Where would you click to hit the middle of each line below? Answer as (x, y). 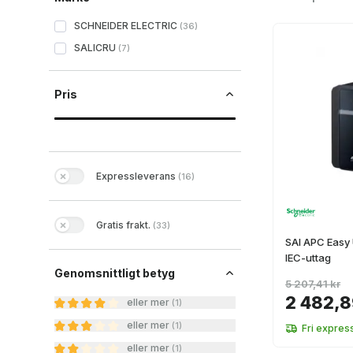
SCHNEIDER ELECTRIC (126, 26)
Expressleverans (136, 176)
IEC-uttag (308, 258)
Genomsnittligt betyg (115, 273)
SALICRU (95, 48)
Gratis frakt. (123, 225)
